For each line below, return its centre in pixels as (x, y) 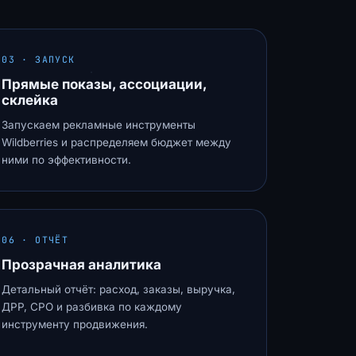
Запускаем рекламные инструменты (99, 125)
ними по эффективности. (67, 160)
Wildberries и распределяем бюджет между (117, 142)
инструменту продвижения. (75, 324)
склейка (30, 100)
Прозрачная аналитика (82, 265)
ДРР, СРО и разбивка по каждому (92, 307)
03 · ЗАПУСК (39, 59)
